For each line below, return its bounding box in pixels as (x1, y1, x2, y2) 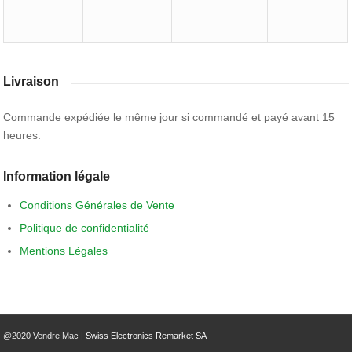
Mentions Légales (20, 244, 108, 257)
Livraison (3, 75, 60, 89)
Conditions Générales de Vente (20, 198, 175, 211)
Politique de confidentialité (20, 221, 150, 234)
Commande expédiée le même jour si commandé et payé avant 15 (3, 111, 335, 123)
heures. (3, 129, 42, 141)
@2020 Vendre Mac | (3, 331, 86, 341)
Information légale (3, 169, 111, 183)
